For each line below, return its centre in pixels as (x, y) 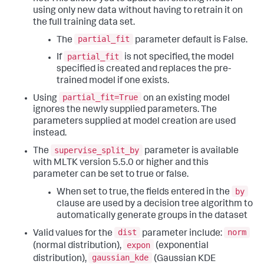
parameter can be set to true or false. (111, 175)
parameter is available (191, 152)
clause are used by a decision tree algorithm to (155, 204)
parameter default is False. (190, 40)
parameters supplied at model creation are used (134, 122)
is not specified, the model (178, 57)
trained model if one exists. (113, 81)
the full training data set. (84, 23)
